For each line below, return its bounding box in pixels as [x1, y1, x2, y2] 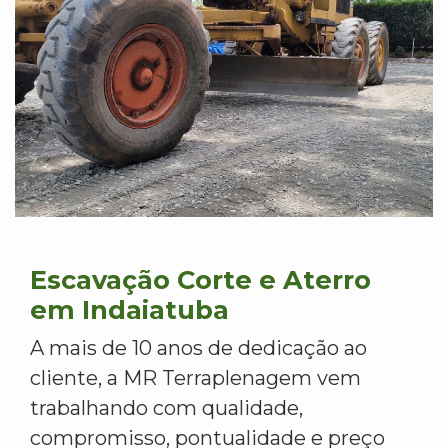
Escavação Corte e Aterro [30, 264, 371, 296]
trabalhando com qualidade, [30, 396, 303, 421]
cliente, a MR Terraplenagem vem [30, 366, 361, 391]
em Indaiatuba [30, 294, 229, 326]
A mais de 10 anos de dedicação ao [30, 336, 367, 361]
